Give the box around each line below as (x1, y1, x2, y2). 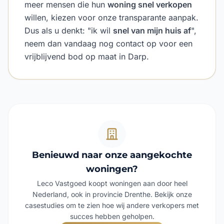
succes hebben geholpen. (69, 212, 154, 220)
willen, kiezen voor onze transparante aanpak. (24, 12, 198, 22)
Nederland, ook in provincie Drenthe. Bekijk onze (32, 190, 192, 198)
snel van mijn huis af (113, 25, 191, 35)
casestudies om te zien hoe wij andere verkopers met (25, 201, 199, 209)
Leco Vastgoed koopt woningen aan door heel (36, 179, 187, 187)
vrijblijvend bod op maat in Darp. (24, 51, 149, 61)
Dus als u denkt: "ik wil (24, 25, 113, 35)
